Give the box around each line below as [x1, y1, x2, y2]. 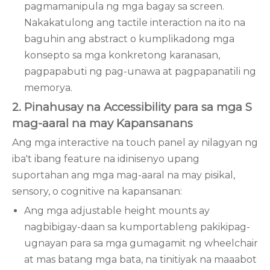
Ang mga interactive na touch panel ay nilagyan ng [12, 137, 258, 148]
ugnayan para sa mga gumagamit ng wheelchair [24, 237, 258, 249]
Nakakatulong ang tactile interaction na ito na [24, 17, 245, 28]
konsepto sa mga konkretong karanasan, [24, 49, 220, 61]
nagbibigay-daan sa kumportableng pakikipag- [24, 221, 250, 233]
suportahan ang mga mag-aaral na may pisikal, [12, 169, 235, 181]
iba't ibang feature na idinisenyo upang [12, 153, 199, 165]
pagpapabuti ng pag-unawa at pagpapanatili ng [24, 66, 256, 77]
